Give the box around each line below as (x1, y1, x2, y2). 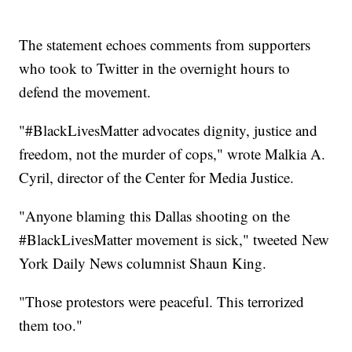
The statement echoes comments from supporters (19, 35, 311, 55)
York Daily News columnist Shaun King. (19, 253, 267, 273)
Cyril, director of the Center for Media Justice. (19, 167, 295, 188)
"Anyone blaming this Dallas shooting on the (19, 206, 291, 226)
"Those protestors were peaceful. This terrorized (19, 291, 305, 312)
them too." (19, 315, 83, 335)
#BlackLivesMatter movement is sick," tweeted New (19, 229, 330, 250)
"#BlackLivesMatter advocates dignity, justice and (19, 120, 318, 141)
